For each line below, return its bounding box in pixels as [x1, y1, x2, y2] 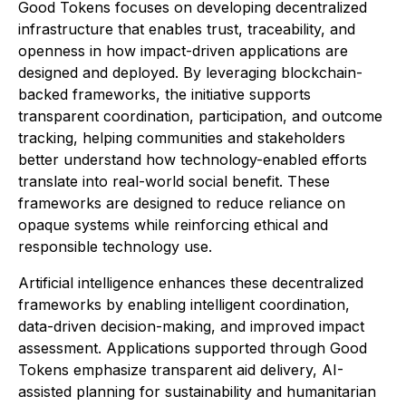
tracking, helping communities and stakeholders [18, 129, 345, 148]
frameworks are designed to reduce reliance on [18, 194, 345, 213]
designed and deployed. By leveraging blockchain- [18, 63, 362, 82]
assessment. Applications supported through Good [18, 339, 367, 358]
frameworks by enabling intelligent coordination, [18, 295, 350, 314]
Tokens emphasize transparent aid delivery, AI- [18, 361, 343, 380]
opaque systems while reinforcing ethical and [18, 216, 328, 235]
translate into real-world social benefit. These [18, 172, 330, 191]
